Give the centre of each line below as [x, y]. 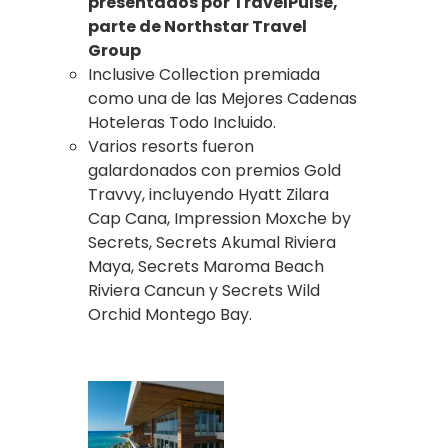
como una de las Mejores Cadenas [222, 98]
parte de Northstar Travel [197, 26]
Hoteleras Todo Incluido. [182, 122]
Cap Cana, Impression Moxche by [219, 218]
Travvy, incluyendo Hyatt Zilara [208, 194]
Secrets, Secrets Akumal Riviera [212, 242]
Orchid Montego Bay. [170, 314]
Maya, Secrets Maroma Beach [206, 266]
